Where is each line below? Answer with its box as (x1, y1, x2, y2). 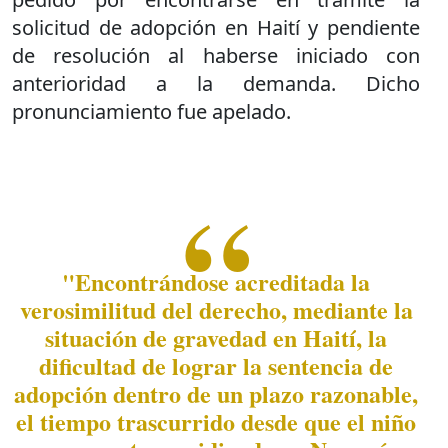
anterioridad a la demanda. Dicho (12, 69, 420, 97)
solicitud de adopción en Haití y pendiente (12, 13, 420, 41)
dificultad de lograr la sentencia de (39, 347, 393, 383)
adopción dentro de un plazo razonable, (14, 375, 418, 411)
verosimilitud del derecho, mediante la (19, 291, 413, 327)
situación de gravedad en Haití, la (45, 319, 387, 355)
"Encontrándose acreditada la (62, 263, 370, 299)
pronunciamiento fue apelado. (12, 97, 296, 125)
